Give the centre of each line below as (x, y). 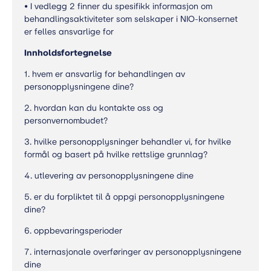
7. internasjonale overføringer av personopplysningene (133, 252)
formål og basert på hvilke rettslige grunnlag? (116, 155)
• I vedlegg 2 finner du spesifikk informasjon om (118, 6)
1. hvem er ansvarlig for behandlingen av (105, 74)
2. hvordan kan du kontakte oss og (94, 108)
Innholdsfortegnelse (68, 53)
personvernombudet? (66, 121)
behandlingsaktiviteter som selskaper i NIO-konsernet (131, 19)
